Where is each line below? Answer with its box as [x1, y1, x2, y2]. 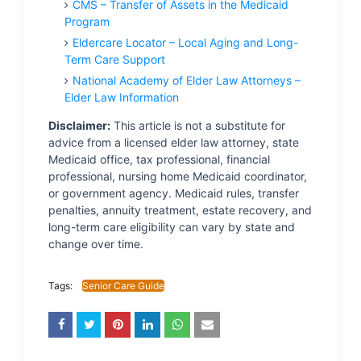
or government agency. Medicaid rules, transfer [48, 186, 299, 200]
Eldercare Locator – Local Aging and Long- [73, 35, 298, 49]
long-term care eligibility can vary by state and [48, 220, 295, 234]
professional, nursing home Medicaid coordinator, [48, 169, 307, 183]
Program [64, 15, 110, 28]
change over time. [48, 237, 143, 251]
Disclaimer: [48, 118, 110, 132]
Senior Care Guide [82, 280, 164, 292]
